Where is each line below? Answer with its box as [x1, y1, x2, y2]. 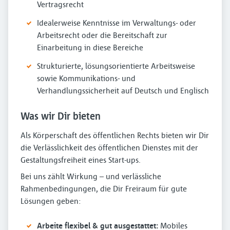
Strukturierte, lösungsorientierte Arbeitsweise [37, 61, 195, 71]
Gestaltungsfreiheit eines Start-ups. [21, 155, 141, 165]
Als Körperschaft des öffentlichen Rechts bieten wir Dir [21, 130, 209, 140]
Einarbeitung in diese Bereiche [37, 42, 143, 52]
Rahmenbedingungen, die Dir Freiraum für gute [21, 183, 187, 194]
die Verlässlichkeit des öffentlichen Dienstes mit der [21, 142, 198, 152]
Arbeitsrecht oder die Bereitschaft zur [37, 30, 167, 40]
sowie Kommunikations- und [37, 73, 136, 83]
